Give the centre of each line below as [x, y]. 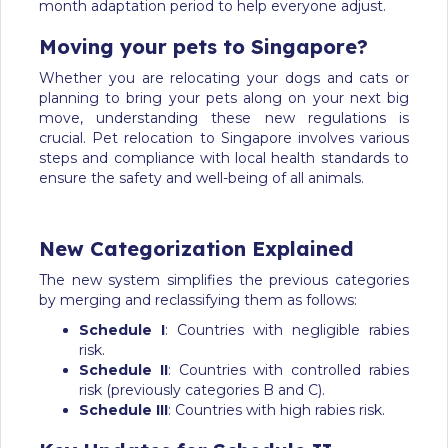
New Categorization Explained [196, 249]
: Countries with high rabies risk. [276, 410]
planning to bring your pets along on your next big [224, 98]
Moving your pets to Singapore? [203, 47]
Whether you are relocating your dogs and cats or [224, 78]
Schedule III [123, 410]
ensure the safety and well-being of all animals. [201, 178]
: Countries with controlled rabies [288, 370]
